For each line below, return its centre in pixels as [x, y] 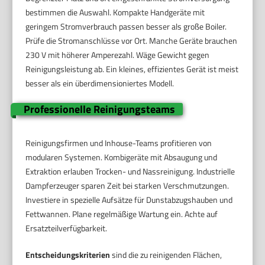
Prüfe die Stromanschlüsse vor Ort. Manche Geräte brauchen [132, 40]
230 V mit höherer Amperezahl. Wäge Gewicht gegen [118, 54]
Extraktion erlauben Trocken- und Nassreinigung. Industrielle [130, 171]
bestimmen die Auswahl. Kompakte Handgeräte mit [115, 12]
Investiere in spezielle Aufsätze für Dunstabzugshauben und [129, 199]
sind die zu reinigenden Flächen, [166, 254]
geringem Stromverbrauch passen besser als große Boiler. [126, 26]
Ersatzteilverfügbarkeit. [67, 228]
